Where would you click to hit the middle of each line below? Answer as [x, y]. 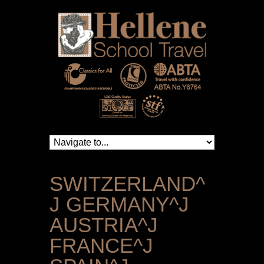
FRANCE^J [101, 246]
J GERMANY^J [119, 204]
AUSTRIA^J [104, 225]
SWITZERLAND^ [127, 184]
